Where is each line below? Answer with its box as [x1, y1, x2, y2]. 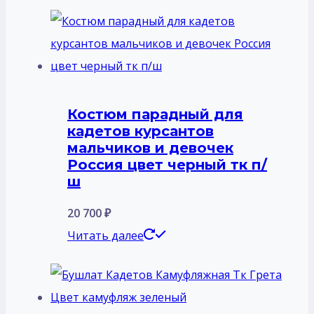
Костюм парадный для [67, 106, 243, 123]
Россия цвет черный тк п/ [67, 156, 267, 174]
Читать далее [67, 227, 144, 243]
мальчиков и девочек [67, 139, 233, 157]
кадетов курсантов [67, 123, 214, 140]
